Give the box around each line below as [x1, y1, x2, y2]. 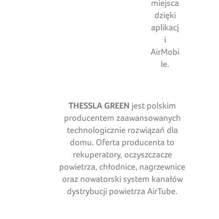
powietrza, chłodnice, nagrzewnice [59, 161, 186, 172]
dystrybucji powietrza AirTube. [67, 186, 178, 197]
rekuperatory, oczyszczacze [72, 149, 172, 160]
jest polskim [130, 100, 176, 111]
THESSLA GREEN [68, 100, 130, 111]
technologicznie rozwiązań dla [66, 125, 178, 135]
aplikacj [151, 22, 179, 33]
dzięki [154, 10, 176, 21]
